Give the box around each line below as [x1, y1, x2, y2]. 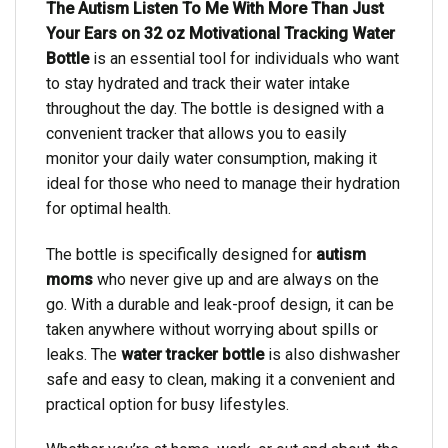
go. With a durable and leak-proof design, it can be [46, 294, 394, 314]
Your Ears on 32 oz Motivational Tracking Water [46, 23, 395, 43]
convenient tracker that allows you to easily [46, 123, 347, 143]
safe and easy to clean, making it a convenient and [46, 369, 395, 389]
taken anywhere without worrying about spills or [46, 319, 378, 339]
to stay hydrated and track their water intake [46, 73, 350, 93]
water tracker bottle [121, 344, 264, 364]
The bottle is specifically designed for [46, 244, 316, 264]
